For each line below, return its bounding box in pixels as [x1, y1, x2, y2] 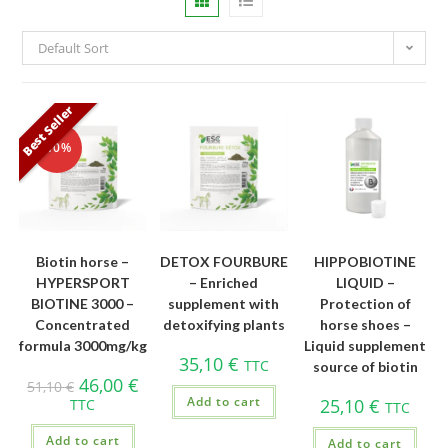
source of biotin [312, 358, 418, 376]
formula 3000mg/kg [18, 337, 147, 355]
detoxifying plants [162, 316, 285, 334]
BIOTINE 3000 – [31, 295, 135, 313]
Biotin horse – [36, 253, 130, 271]
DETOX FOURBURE [159, 253, 288, 271]
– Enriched [189, 274, 259, 292]
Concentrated [35, 316, 131, 334]
